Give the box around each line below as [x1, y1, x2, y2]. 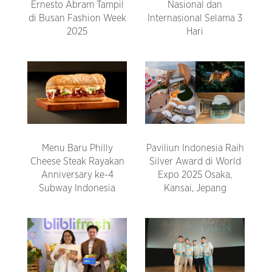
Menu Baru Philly [41, 143, 113, 154]
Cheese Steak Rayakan [30, 157, 124, 167]
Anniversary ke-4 [41, 170, 114, 180]
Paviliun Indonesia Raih [146, 143, 244, 154]
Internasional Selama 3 [148, 13, 242, 24]
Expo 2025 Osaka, [158, 170, 232, 180]
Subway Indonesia [39, 183, 115, 194]
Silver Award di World [149, 157, 241, 167]
